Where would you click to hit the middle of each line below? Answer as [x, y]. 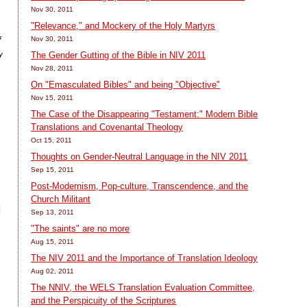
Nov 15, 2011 [52, 97]
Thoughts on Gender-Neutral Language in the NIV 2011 [139, 156]
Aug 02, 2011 [53, 271]
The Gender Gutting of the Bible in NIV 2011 [119, 55]
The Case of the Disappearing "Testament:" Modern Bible [145, 114]
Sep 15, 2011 [53, 169]
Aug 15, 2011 [53, 241]
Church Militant [61, 199]
